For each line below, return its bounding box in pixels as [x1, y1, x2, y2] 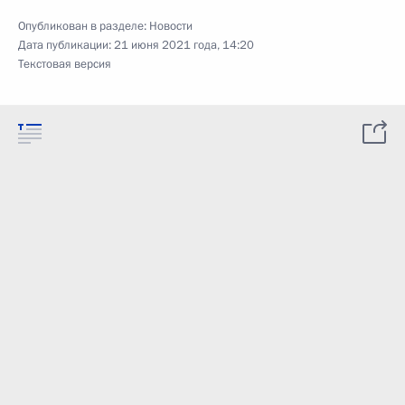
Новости [149, 18, 193, 34]
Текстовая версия [18, 56, 111, 72]
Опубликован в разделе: [18, 18, 149, 34]
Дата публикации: [18, 37, 114, 53]
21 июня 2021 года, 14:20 [114, 37, 254, 53]
